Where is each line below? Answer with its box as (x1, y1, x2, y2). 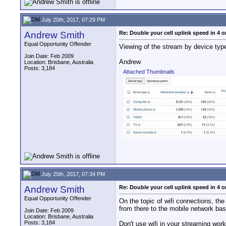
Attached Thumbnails (123, 69, 175, 75)
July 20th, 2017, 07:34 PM (40, 171, 105, 177)
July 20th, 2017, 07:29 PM (40, 16, 105, 23)
